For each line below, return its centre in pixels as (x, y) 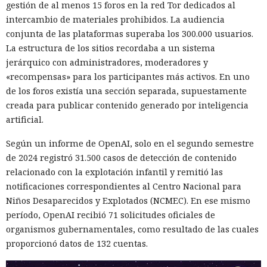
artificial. (25, 119)
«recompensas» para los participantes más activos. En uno (128, 76)
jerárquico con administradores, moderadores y (107, 62)
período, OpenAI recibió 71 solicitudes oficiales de (111, 215)
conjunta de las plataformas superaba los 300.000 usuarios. (130, 33)
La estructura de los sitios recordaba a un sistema (111, 48)
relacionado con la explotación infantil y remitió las (114, 172)
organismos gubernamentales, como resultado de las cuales (132, 229)
